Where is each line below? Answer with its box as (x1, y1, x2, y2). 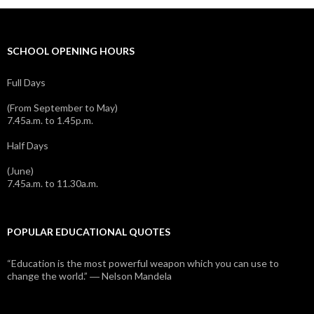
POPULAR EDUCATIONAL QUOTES (7, 225, 170, 238)
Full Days (7, 76, 46, 88)
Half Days (7, 139, 48, 151)
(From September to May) (7, 101, 118, 114)
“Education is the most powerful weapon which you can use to (7, 257, 279, 269)
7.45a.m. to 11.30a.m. (7, 177, 98, 189)
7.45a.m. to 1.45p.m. (7, 114, 93, 126)
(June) (7, 164, 34, 177)
